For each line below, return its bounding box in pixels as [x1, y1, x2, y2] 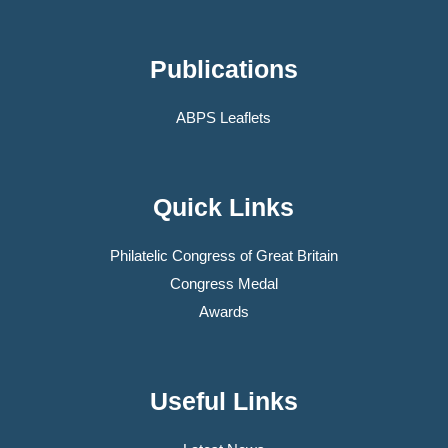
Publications [149, 54, 298, 83]
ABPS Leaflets [176, 108, 272, 126]
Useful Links [149, 386, 298, 415]
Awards [198, 302, 249, 320]
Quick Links [153, 192, 295, 221]
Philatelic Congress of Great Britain [109, 246, 338, 264]
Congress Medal [169, 274, 278, 292]
